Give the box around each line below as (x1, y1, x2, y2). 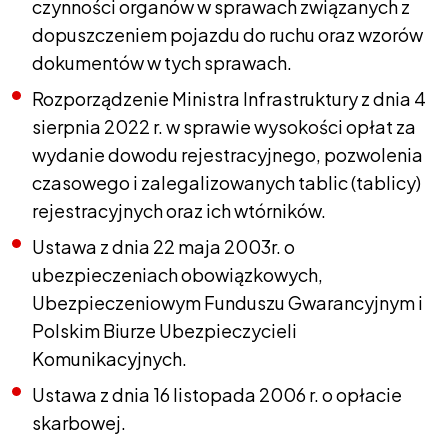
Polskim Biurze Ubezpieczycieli (32, 319, 297, 342)
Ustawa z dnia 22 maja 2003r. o (32, 235, 295, 258)
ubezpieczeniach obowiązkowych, (32, 263, 323, 286)
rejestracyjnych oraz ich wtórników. (32, 199, 326, 222)
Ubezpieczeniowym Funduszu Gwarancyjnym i (32, 291, 423, 314)
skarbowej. (32, 411, 126, 434)
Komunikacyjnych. (32, 347, 187, 370)
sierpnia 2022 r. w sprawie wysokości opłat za (32, 115, 416, 138)
